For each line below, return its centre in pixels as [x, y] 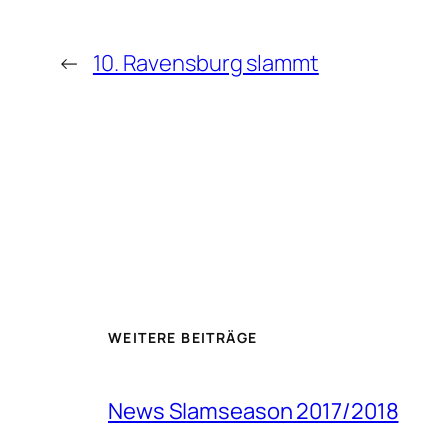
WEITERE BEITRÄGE [183, 337]
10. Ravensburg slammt [205, 63]
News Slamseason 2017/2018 [253, 410]
